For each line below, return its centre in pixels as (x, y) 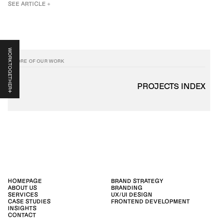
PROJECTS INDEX (172, 87)
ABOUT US (22, 188)
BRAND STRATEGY (137, 181)
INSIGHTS (22, 208)
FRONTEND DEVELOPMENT (150, 201)
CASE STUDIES (29, 201)
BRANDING (127, 188)
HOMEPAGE (25, 181)
